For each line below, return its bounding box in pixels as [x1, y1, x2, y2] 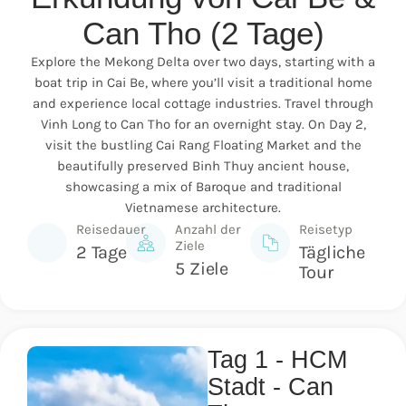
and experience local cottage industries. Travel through [33, 95, 373, 112]
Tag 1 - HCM [208, 345, 348, 373]
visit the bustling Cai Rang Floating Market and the [44, 137, 362, 154]
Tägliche [299, 241, 365, 263]
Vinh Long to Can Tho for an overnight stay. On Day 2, [40, 116, 366, 133]
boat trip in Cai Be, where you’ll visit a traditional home [34, 74, 372, 92]
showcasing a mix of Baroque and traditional [64, 179, 342, 196]
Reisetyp [299, 220, 353, 237]
